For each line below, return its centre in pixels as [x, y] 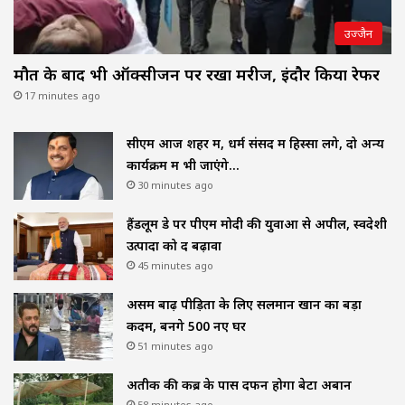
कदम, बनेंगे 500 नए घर [186, 326]
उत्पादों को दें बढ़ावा [174, 246]
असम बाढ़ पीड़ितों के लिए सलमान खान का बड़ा [244, 305]
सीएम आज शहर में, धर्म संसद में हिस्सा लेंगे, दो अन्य [255, 144]
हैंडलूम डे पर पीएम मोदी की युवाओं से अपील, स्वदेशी [257, 224]
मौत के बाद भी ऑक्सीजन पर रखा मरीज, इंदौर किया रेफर [197, 75]
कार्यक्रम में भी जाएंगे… [183, 165]
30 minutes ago [175, 185]
